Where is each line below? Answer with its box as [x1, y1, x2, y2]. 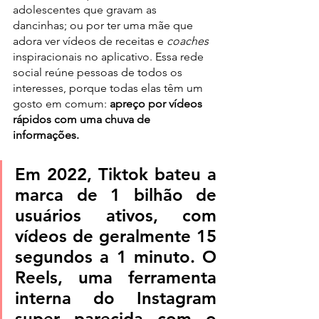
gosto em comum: [13, 96, 110, 110]
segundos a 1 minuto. [15, 246, 195, 267]
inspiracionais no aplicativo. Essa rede [13, 49, 206, 63]
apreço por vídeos [110, 96, 205, 110]
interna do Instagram [15, 287, 216, 308]
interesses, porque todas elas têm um [13, 80, 206, 95]
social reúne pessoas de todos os [13, 65, 185, 79]
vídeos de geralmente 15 [15, 225, 216, 246]
